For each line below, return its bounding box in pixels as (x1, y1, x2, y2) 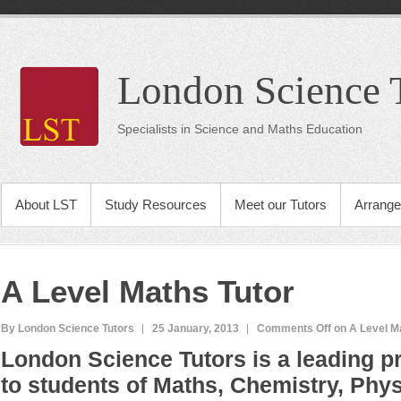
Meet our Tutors (235, 197, 327, 212)
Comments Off (257, 322, 331, 335)
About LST (15, 197, 77, 212)
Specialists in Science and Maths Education (117, 122, 363, 136)
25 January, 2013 (152, 322, 239, 335)
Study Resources (105, 197, 207, 212)
